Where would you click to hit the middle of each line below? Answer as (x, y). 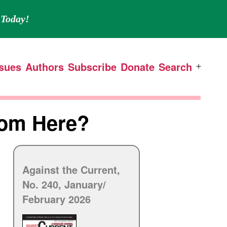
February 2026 (56, 199)
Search (175, 66)
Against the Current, (71, 169)
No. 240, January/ (64, 184)
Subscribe (92, 66)
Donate (138, 66)
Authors (45, 66)
